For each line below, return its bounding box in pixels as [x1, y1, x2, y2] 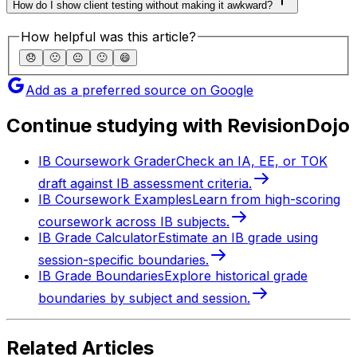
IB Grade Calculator [38, 229, 158, 246]
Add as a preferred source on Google [25, 82, 253, 99]
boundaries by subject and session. [38, 290, 250, 307]
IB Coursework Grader [38, 153, 176, 170]
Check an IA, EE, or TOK [176, 153, 328, 170]
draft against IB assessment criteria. [38, 175, 252, 192]
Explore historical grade [164, 268, 308, 284]
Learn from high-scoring [192, 191, 340, 208]
